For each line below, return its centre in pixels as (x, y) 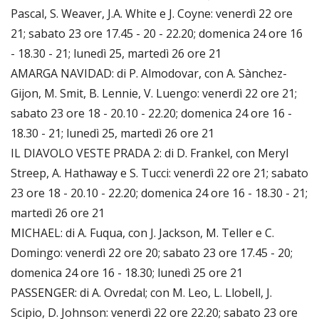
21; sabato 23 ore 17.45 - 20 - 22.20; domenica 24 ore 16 (157, 33)
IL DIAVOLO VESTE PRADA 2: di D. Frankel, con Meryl (150, 153)
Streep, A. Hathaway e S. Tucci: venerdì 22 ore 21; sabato (159, 173)
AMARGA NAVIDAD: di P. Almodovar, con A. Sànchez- (149, 73)
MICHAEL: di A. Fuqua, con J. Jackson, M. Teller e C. (142, 232)
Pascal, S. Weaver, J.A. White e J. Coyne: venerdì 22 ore (152, 13)
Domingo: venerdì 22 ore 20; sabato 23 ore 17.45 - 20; (152, 252)
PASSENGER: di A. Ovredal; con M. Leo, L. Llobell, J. (141, 292)
